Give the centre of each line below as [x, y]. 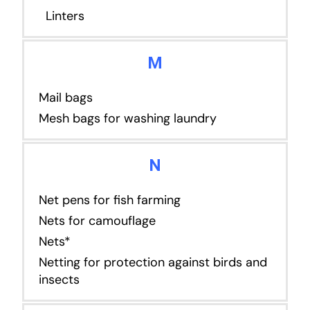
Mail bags [65, 97]
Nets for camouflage [97, 220]
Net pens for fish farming [109, 200]
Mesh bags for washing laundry [127, 118]
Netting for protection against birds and [153, 262]
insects [59, 279]
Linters [61, 16]
